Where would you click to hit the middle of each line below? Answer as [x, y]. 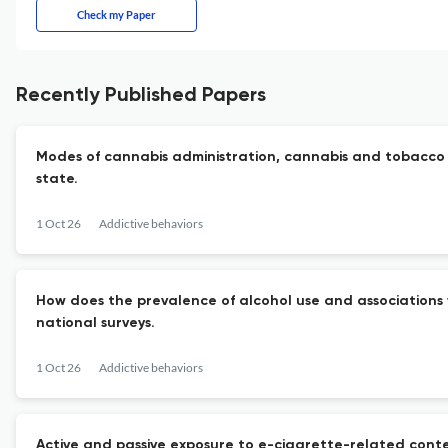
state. [57, 179]
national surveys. [95, 323]
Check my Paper [116, 14]
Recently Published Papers [141, 96]
